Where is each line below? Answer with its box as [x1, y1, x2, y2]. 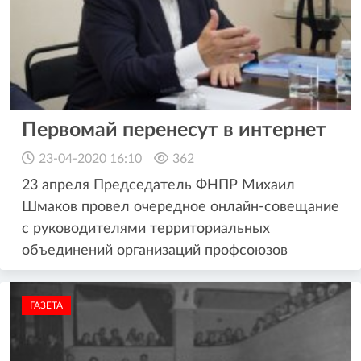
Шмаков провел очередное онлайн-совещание [22, 200, 339, 215]
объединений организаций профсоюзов [22, 243, 288, 259]
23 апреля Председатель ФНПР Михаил [22, 178, 295, 193]
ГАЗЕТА [30, 301, 63, 311]
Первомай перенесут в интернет [22, 120, 326, 141]
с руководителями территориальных [22, 222, 270, 237]
